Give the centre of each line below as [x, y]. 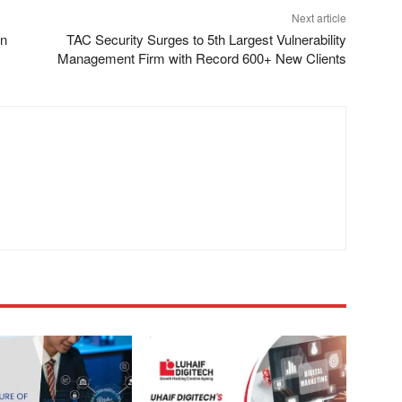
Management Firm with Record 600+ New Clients [201, 57]
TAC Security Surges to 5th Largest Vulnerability [206, 39]
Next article [319, 17]
